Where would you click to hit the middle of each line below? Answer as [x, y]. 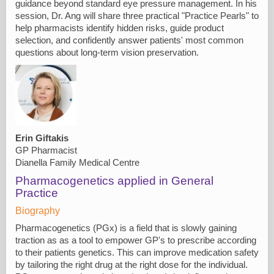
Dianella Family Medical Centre [77, 162]
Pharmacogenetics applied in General [114, 180]
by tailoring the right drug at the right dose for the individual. [131, 265]
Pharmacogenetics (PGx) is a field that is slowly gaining [126, 228]
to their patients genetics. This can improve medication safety [137, 252]
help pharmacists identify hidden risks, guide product [120, 28]
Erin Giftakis [42, 138]
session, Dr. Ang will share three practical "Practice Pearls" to [137, 16]
